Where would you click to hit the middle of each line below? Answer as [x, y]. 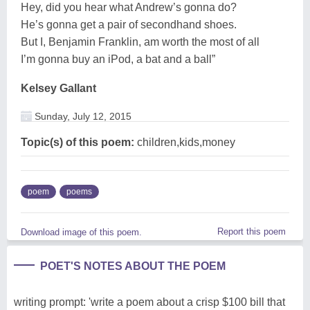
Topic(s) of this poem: [77, 142]
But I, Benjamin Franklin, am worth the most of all [140, 42]
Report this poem [252, 231]
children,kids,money [185, 142]
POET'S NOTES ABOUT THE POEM [133, 266]
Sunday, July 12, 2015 [82, 116]
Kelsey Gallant [58, 88]
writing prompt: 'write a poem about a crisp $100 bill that [149, 302]
